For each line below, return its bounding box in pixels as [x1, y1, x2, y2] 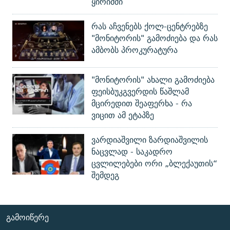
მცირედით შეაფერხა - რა [91, 97, 192, 111]
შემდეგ [91, 168, 119, 183]
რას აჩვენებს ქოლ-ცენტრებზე [91, 20, 208, 34]
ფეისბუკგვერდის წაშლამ [91, 85, 189, 99]
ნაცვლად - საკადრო [91, 145, 172, 159]
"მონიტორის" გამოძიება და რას [91, 31, 218, 46]
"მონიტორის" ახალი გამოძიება [91, 73, 215, 87]
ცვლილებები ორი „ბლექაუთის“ [91, 157, 217, 171]
